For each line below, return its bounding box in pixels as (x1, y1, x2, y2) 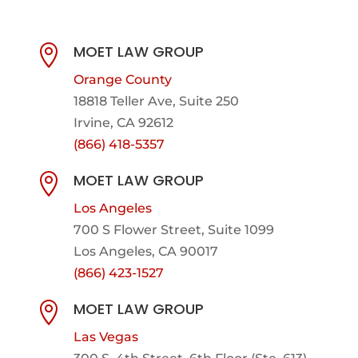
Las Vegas (73, 328, 138, 344)
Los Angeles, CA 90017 (73, 243, 218, 259)
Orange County (73, 71, 172, 87)
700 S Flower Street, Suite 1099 (73, 221, 274, 237)
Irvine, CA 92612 (73, 114, 173, 130)
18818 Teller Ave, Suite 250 (73, 93, 239, 109)
